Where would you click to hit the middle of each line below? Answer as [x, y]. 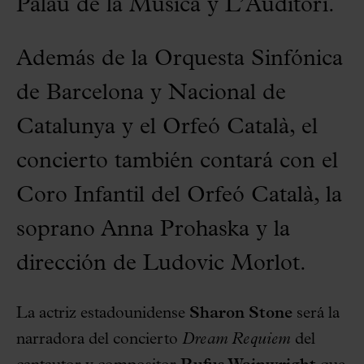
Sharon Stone [241, 313]
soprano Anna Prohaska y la [153, 230]
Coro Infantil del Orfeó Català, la [179, 195]
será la [316, 313]
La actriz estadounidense [103, 313]
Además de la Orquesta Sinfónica [180, 59]
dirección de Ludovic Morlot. [161, 264]
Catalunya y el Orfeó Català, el [167, 127]
